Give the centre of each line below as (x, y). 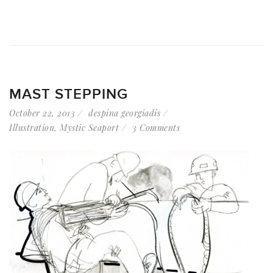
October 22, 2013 (42, 113)
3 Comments (156, 128)
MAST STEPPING (69, 94)
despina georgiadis (124, 113)
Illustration (32, 128)
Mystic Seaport (89, 128)
